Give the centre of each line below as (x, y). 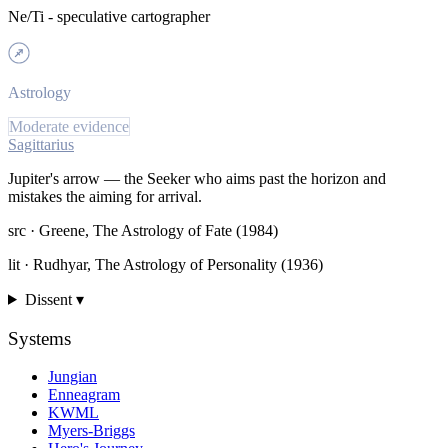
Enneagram (84, 395)
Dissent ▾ (54, 299)
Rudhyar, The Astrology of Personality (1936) (178, 264)
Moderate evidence (69, 126)
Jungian (72, 377)
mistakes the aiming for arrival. (105, 196)
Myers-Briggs (91, 431)
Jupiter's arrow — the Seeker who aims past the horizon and (197, 178)
